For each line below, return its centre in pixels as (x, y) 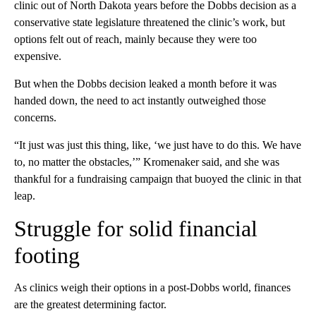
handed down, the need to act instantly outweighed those (140, 100)
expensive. (38, 56)
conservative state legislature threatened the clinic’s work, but (150, 22)
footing (47, 255)
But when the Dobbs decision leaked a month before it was (145, 83)
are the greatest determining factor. (90, 304)
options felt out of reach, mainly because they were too (135, 39)
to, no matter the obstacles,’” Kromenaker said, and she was (147, 162)
